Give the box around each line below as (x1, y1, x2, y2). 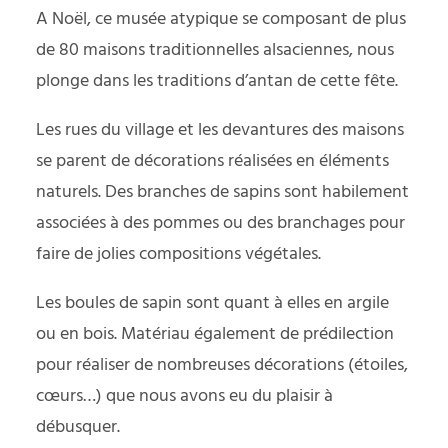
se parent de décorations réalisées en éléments (36, 146, 389, 176)
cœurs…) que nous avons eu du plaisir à (36, 381, 333, 411)
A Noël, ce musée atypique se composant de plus (36, 4, 406, 34)
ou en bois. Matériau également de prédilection (36, 319, 394, 349)
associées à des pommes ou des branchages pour (36, 208, 405, 238)
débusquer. (36, 412, 120, 442)
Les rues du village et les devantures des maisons (36, 115, 404, 145)
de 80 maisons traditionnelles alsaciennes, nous (36, 35, 394, 65)
